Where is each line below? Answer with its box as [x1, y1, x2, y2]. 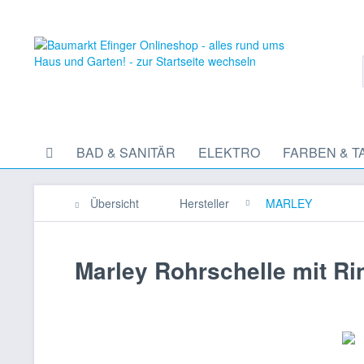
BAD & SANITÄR [76, 143, 175, 162]
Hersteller [180, 195, 229, 211]
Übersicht [90, 195, 139, 211]
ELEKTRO [198, 143, 260, 162]
